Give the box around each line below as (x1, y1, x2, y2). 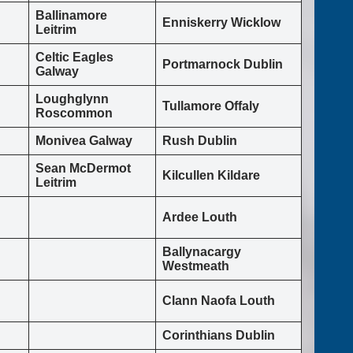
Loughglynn (35, 92, 109, 106)
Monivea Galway (35, 134, 132, 148)
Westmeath (162, 259, 229, 273)
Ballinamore (35, 9, 107, 23)
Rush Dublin (162, 134, 237, 148)
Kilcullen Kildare (162, 169, 260, 183)
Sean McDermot (35, 162, 131, 176)
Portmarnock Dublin (162, 58, 283, 72)
